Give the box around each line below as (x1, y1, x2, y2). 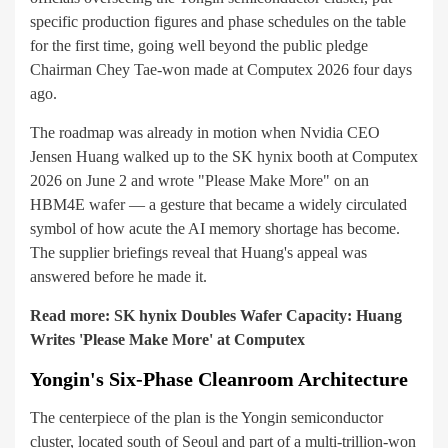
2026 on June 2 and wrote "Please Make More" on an (30, 172, 369, 190)
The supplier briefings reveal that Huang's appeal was (30, 244, 367, 262)
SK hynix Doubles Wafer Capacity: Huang (114, 307, 402, 325)
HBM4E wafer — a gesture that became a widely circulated (30, 196, 407, 214)
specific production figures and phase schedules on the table (30, 13, 406, 31)
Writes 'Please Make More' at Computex (30, 331, 305, 349)
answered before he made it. (30, 268, 207, 286)
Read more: (30, 307, 110, 325)
